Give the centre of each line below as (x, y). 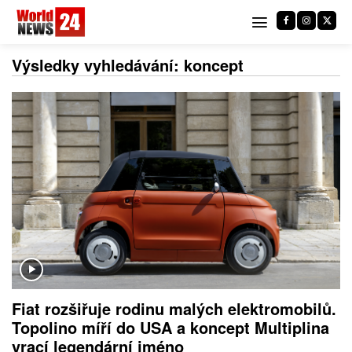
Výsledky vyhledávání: (98, 65)
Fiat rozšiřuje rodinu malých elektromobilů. (174, 308)
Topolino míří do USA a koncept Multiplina (170, 327)
